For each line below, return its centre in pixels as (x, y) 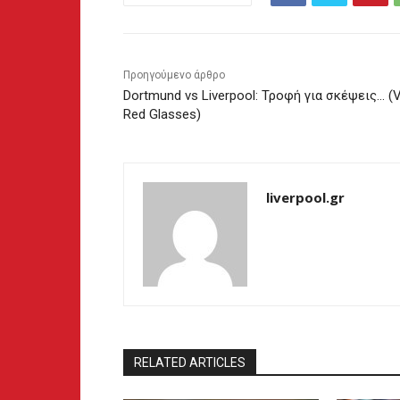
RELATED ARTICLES (190, 363)
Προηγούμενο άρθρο (174, 75)
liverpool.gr (305, 198)
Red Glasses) (162, 115)
